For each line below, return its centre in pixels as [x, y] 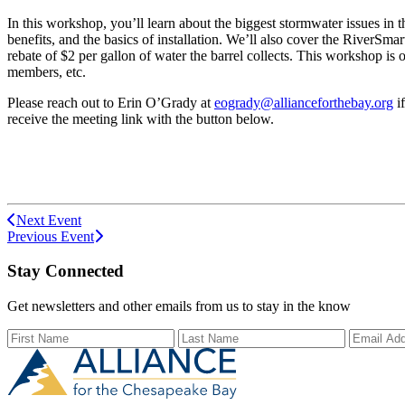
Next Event [49, 220]
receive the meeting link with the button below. [141, 118]
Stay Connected [66, 271]
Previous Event [51, 236]
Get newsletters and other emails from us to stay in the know [179, 306]
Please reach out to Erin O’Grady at [111, 102]
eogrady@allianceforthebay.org [304, 102]
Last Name [208, 336]
